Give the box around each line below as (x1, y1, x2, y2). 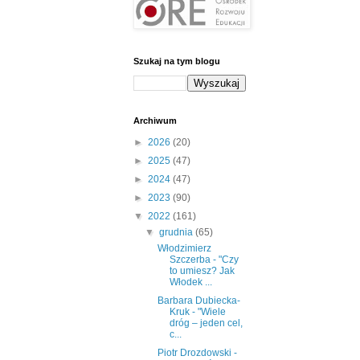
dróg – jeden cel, (169, 317, 243, 329)
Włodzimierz (157, 243, 211, 255)
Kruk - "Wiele (169, 306, 226, 318)
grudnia (159, 227, 196, 239)
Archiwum (133, 116, 177, 126)
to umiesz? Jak (169, 265, 235, 277)
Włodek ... (169, 276, 212, 288)
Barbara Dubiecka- (157, 295, 240, 307)
